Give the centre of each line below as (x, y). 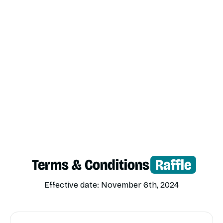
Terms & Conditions (94, 165)
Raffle (173, 165)
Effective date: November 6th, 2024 (111, 185)
